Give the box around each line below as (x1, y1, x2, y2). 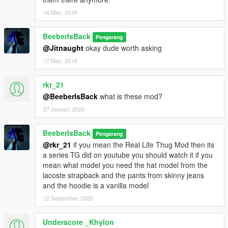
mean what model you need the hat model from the (43, 160, 208, 170)
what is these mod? (98, 91, 162, 102)
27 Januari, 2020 (43, 105, 84, 113)
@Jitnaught (43, 43, 83, 53)
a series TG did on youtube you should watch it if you (43, 150, 213, 160)
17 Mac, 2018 (43, 56, 77, 65)
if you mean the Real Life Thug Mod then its (71, 139, 214, 150)
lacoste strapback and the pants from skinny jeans (43, 170, 204, 181)
